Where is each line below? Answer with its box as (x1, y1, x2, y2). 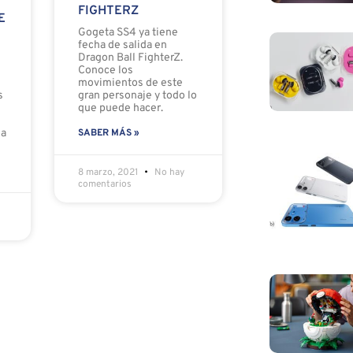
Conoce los (77, 64, 133, 78)
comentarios (77, 178, 132, 191)
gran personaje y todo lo (77, 89, 197, 103)
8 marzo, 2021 (77, 166, 140, 180)
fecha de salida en (77, 39, 167, 53)
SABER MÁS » (77, 127, 139, 140)
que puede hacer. (77, 102, 163, 116)
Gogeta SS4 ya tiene (77, 26, 178, 40)
